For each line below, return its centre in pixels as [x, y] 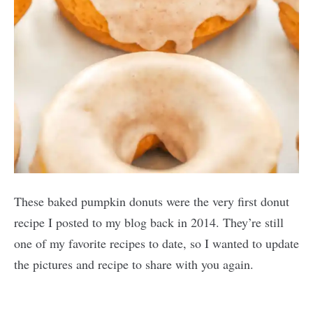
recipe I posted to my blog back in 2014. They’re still [149, 222]
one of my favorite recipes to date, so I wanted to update [156, 243]
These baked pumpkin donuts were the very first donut [152, 201]
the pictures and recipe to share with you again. [134, 264]
